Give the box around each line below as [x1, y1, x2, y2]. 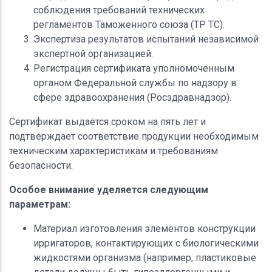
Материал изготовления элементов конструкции [33, 222, 256, 234]
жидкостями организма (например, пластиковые [33, 251, 256, 263]
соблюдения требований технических [33, 4, 205, 16]
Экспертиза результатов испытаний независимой [33, 33, 259, 45]
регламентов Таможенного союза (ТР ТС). [33, 18, 225, 30]
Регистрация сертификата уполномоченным [33, 62, 234, 74]
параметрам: [9, 198, 70, 210]
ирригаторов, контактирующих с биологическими [33, 237, 259, 249]
